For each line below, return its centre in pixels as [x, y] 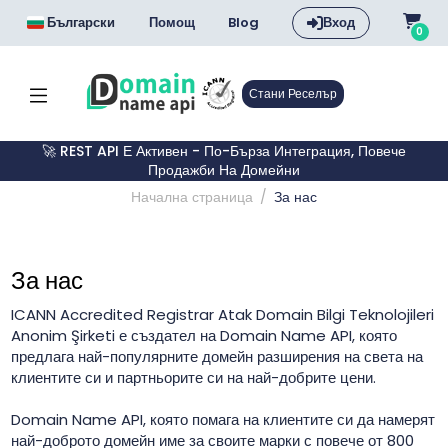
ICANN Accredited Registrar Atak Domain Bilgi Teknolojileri [222, 314]
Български [81, 22]
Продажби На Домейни [224, 170]
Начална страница [192, 197]
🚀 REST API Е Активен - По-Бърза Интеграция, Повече [224, 151]
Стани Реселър [292, 93]
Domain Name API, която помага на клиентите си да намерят [222, 419]
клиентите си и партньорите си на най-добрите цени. [193, 377]
